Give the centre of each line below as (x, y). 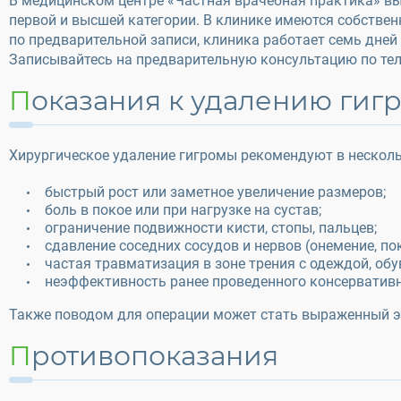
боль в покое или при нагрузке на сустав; (183, 210)
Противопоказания (155, 356)
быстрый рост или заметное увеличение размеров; (215, 192)
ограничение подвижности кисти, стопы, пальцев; (211, 228)
